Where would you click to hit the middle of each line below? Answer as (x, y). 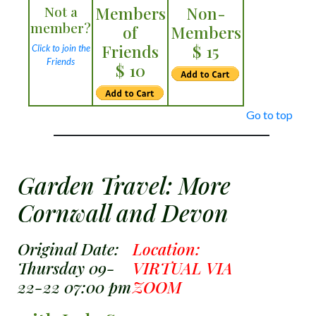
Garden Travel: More (124, 185)
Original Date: (68, 249)
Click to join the (61, 48)
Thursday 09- (66, 268)
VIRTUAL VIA (183, 268)
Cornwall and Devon (123, 212)
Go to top (269, 115)
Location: (167, 249)
